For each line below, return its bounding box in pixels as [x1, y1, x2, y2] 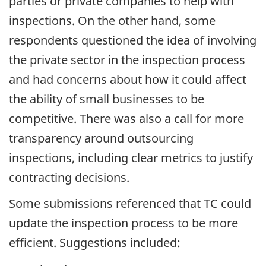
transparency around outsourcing [9, 129, 194, 146]
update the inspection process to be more [9, 215, 238, 232]
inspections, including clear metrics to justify [9, 149, 253, 166]
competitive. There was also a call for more [9, 110, 244, 126]
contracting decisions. [9, 169, 129, 185]
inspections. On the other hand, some [9, 12, 216, 28]
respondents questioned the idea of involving [9, 31, 256, 48]
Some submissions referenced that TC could [9, 195, 251, 212]
